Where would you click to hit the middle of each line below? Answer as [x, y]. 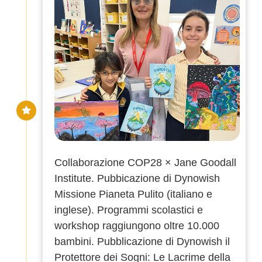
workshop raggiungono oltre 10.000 [137, 226]
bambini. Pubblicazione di [116, 242]
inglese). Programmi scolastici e [129, 210]
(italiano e [188, 194]
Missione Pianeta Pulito [109, 194]
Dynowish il [203, 242]
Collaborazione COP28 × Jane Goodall [145, 163]
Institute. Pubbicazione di [114, 179]
